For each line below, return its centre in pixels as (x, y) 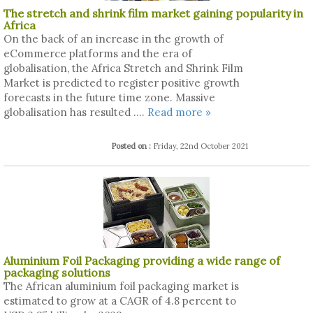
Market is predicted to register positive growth (122, 83)
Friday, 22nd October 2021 (201, 146)
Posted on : (132, 146)
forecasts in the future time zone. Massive (109, 98)
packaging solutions (57, 272)
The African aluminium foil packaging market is (121, 286)
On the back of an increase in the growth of (114, 39)
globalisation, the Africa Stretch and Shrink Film (123, 68)
